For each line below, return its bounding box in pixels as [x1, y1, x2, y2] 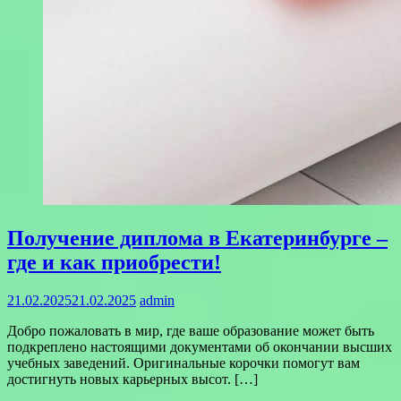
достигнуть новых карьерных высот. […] [7, 371, 258, 387]
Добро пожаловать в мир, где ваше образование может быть [7, 322, 374, 338]
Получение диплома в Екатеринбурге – [7, 226, 388, 250]
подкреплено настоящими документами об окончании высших [7, 338, 392, 354]
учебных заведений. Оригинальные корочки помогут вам [7, 354, 360, 371]
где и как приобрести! [7, 250, 221, 274]
